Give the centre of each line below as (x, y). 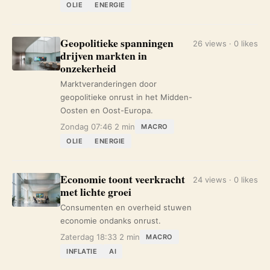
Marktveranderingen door (108, 84)
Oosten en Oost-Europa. (107, 110)
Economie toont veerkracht (123, 179)
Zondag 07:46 (86, 127)
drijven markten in (104, 55)
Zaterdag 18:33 (89, 237)
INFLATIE (82, 251)
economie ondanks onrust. (111, 221)
